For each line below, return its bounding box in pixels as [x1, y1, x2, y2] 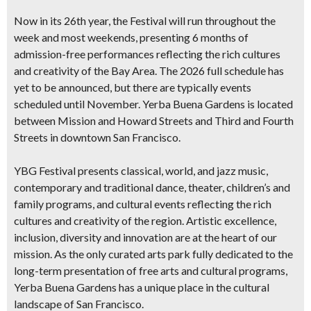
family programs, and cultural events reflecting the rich [14, 197, 271, 210]
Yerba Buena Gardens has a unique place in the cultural [14, 280, 269, 294]
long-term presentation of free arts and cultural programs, [14, 264, 287, 277]
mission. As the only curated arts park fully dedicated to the [14, 247, 293, 260]
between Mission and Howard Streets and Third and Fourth [14, 114, 294, 127]
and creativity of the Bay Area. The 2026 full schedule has [14, 64, 284, 77]
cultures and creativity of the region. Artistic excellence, [14, 214, 276, 227]
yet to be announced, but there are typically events [14, 81, 251, 94]
